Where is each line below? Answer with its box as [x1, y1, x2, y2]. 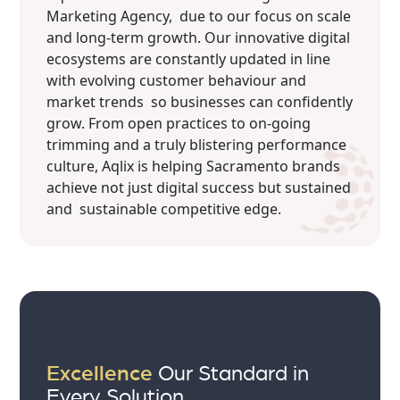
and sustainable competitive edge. [46, 199, 282, 219]
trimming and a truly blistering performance [46, 135, 347, 154]
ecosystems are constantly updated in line [46, 49, 331, 69]
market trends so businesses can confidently [46, 92, 354, 112]
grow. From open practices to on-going [46, 113, 312, 133]
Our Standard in [153, 363, 310, 385]
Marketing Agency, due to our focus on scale [46, 6, 352, 26]
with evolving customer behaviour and [46, 71, 307, 90]
